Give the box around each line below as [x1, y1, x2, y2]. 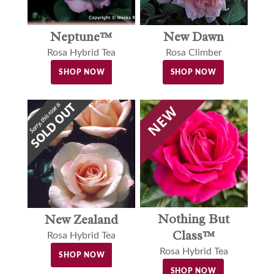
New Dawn [163, 28, 224, 45]
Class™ [172, 228, 215, 244]
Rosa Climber [165, 47, 222, 57]
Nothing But [158, 211, 230, 228]
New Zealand [44, 211, 118, 228]
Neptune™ [50, 28, 113, 45]
